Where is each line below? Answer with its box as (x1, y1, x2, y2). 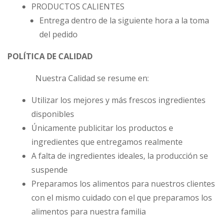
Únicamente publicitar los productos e (31, 122, 173, 134)
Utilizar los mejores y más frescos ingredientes (31, 95, 206, 106)
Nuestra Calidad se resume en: (7, 73, 149, 84)
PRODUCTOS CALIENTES (31, 1, 124, 12)
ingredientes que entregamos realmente (31, 136, 183, 148)
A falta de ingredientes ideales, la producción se (31, 150, 208, 162)
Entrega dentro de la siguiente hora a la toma (39, 15, 209, 26)
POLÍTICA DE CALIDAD (7, 51, 93, 62)
